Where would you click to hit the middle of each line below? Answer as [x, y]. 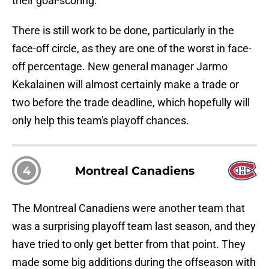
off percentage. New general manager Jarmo [120, 67]
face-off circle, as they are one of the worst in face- [132, 49]
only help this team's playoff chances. [101, 121]
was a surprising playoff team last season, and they [134, 226]
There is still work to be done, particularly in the [123, 31]
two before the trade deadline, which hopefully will [131, 103]
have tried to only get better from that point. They [129, 244]
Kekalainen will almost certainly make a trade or [125, 85]
